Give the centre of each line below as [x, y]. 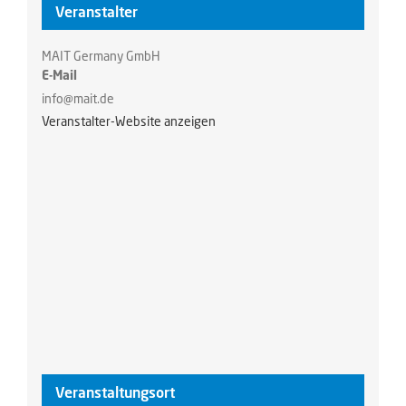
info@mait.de [77, 98]
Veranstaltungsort [115, 392]
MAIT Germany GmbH [101, 55]
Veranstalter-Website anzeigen [128, 121]
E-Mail [59, 74]
